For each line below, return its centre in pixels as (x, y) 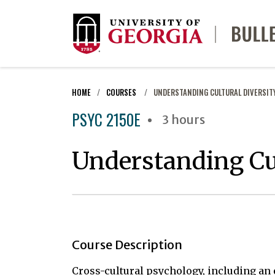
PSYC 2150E (106, 119)
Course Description (127, 245)
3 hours (184, 119)
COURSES (122, 92)
